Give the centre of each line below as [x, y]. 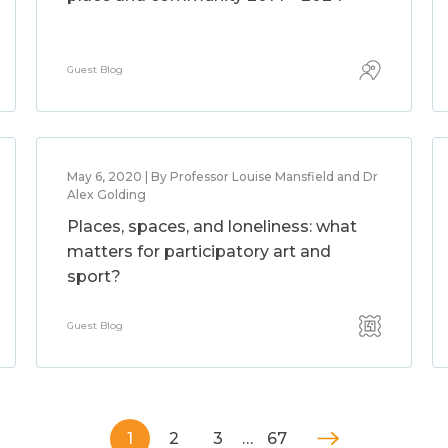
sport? [93, 276]
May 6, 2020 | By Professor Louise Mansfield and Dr [222, 176]
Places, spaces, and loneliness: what [211, 226]
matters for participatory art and [198, 251]
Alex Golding [106, 194]
